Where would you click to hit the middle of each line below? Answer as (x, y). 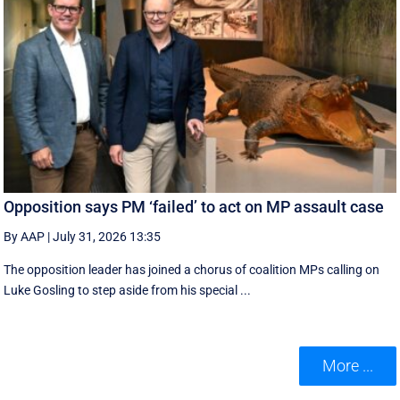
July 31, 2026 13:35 (107, 236)
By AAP (25, 236)
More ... (347, 366)
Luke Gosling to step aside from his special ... (128, 290)
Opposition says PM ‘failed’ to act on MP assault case (194, 206)
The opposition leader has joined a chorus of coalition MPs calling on (192, 269)
